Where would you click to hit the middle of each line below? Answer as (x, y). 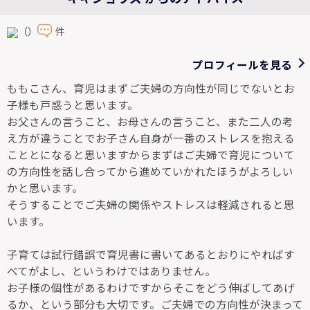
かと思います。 (45, 187)
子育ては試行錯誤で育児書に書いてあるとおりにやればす (151, 254)
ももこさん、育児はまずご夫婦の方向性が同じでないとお (151, 88)
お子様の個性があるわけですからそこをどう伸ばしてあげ (151, 287)
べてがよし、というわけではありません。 (111, 270)
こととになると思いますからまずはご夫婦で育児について (151, 154)
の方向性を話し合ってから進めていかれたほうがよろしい (150, 171)
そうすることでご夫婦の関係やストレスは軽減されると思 (151, 204)
